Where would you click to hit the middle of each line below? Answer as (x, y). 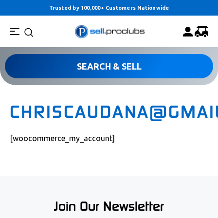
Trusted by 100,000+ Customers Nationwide (109, 8)
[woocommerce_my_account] (62, 138)
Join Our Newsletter (109, 206)
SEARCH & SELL (109, 66)
